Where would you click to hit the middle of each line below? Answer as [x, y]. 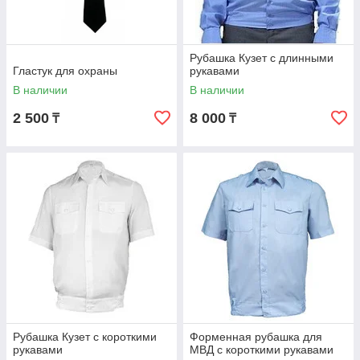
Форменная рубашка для [256, 337]
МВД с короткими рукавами [262, 350]
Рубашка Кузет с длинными [262, 58]
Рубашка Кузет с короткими [85, 337]
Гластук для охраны [65, 71]
